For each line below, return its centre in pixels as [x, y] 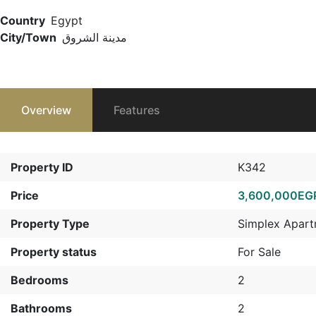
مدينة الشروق [95, 37]
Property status [54, 252]
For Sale [259, 252]
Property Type [50, 224]
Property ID [42, 167]
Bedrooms [39, 280]
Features [137, 110]
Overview [46, 110]
